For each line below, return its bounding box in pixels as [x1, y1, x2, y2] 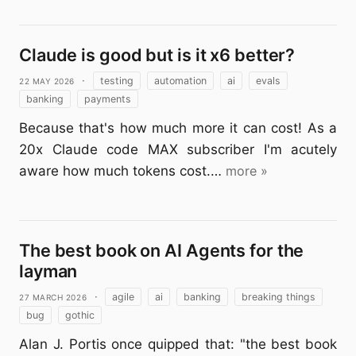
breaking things [241, 291, 315, 303]
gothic [65, 309, 95, 321]
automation [153, 75, 207, 87]
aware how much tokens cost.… [19, 163, 222, 179]
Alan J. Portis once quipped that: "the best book [19, 336, 337, 352]
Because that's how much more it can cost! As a [19, 120, 337, 136]
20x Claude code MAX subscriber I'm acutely [19, 141, 337, 157]
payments [84, 93, 131, 105]
